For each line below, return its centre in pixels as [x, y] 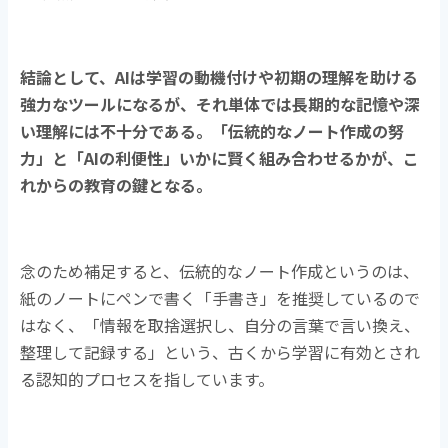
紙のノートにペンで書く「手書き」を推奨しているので [220, 297]
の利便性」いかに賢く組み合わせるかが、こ [259, 157]
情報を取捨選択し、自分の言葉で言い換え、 [260, 324]
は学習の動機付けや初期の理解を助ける [274, 76]
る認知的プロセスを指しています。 [147, 378]
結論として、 [68, 76]
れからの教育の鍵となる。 [116, 184]
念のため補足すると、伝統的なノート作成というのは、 [220, 270]
